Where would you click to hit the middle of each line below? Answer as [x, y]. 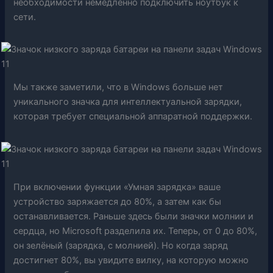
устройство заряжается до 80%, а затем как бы [118, 202]
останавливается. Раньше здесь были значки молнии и [134, 217]
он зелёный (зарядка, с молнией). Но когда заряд [121, 246]
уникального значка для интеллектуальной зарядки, [128, 102]
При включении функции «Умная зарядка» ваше [117, 187]
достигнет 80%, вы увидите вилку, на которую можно [131, 261]
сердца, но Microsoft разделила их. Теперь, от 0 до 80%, [136, 231]
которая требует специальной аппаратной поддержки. [133, 117]
